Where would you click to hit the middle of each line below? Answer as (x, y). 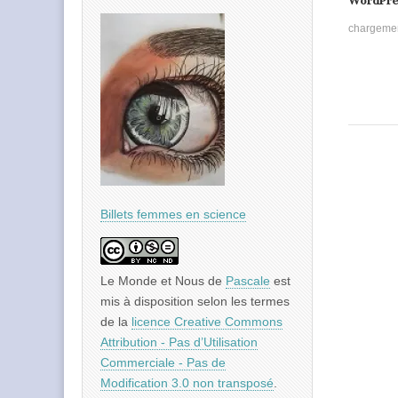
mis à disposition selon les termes (195, 302)
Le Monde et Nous (152, 281)
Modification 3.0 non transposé (187, 383)
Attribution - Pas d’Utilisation (179, 342)
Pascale (248, 281)
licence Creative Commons (207, 322)
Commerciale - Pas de (163, 363)
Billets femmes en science (173, 215)
